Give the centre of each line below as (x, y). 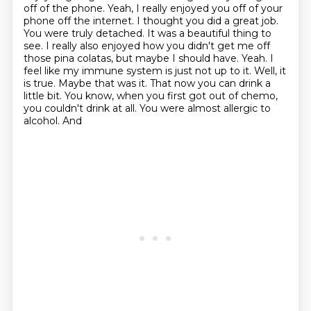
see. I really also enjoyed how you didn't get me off (146, 46)
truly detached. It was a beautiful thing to (171, 33)
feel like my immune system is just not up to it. (138, 71)
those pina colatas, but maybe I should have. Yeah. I (148, 58)
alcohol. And (52, 121)
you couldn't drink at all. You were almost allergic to (147, 108)
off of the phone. (65, 8)
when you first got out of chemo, (197, 96)
